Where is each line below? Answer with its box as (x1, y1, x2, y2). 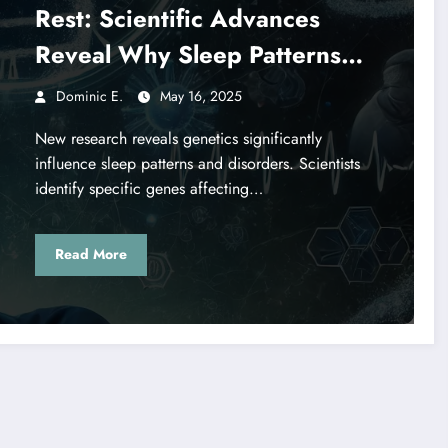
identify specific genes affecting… (34, 176, 263, 200)
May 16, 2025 (159, 85, 242, 106)
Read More (54, 244, 127, 265)
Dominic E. (55, 85, 123, 106)
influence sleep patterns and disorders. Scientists (34, 151, 360, 175)
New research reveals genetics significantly (34, 126, 322, 150)
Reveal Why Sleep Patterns (34, 36, 341, 72)
